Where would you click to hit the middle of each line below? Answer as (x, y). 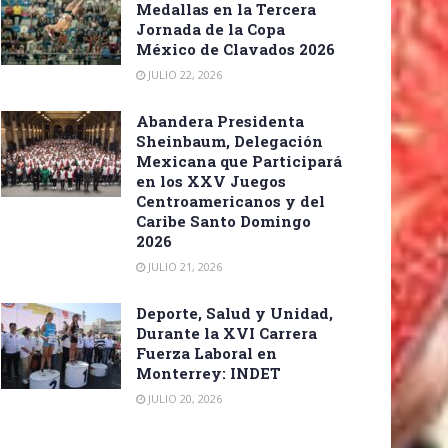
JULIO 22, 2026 (183, 75)
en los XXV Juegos (211, 181)
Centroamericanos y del (230, 201)
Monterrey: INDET (208, 373)
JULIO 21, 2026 (183, 267)
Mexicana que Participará (239, 161)
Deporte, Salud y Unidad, (234, 313)
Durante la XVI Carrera (226, 333)
